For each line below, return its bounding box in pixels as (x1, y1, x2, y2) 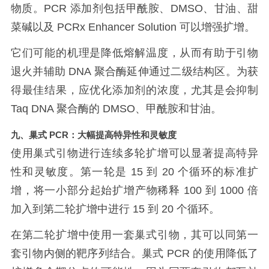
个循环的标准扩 (178, 165, 259, 178)
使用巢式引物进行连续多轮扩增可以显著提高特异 (10, 147, 259, 159)
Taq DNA (10, 103, 56, 115)
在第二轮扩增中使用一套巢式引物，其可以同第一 (10, 228, 259, 241)
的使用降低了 (193, 247, 259, 259)
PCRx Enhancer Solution (56, 21, 180, 34)
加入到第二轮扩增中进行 (10, 202, 133, 215)
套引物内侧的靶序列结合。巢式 (10, 247, 164, 259)
